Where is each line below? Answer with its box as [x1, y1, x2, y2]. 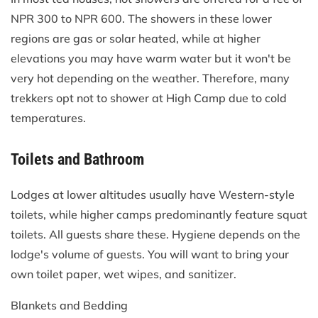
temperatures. [11, 110, 86, 125]
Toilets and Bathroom [11, 150, 144, 168]
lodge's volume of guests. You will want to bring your [11, 246, 289, 261]
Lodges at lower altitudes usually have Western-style [11, 187, 295, 202]
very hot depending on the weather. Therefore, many [11, 70, 290, 85]
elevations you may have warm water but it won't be [11, 50, 291, 65]
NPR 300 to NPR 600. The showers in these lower [11, 11, 272, 26]
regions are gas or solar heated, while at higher [11, 31, 261, 45]
